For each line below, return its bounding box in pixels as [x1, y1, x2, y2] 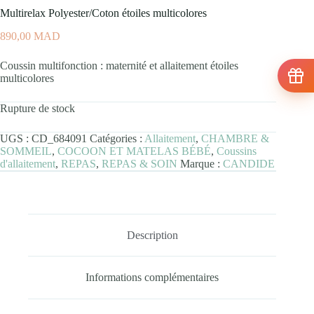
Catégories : [90, 132, 144, 144]
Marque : [180, 157, 223, 170]
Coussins [217, 144, 257, 157]
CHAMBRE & [201, 132, 269, 144]
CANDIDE [223, 157, 275, 170]
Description [126, 228, 178, 241]
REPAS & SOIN [102, 157, 177, 170]
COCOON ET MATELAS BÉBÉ [57, 144, 211, 157]
